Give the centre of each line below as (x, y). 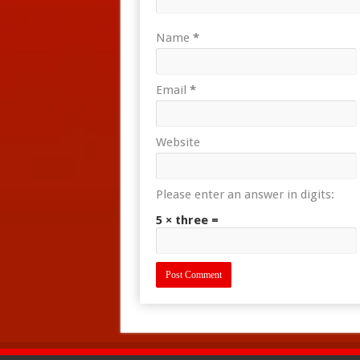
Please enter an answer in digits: (245, 194)
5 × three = (187, 220)
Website (178, 142)
